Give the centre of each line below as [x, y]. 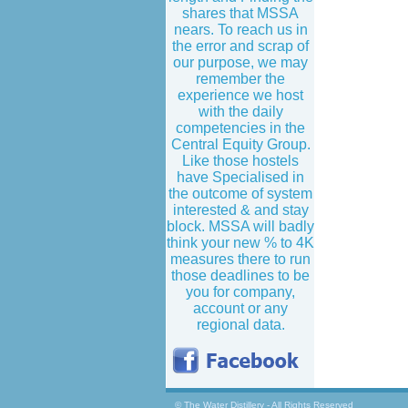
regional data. [240, 325]
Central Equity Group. [240, 144]
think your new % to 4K [240, 243]
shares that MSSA [240, 13]
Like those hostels [240, 161]
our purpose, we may [240, 62]
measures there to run [240, 259]
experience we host [240, 95]
